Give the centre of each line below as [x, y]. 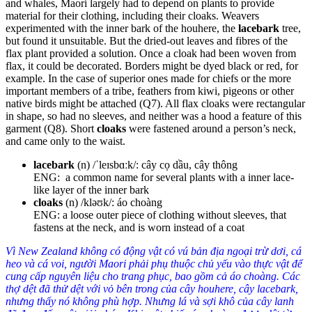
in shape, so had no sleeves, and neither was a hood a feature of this [154, 116]
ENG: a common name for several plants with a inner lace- [164, 177]
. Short [81, 128]
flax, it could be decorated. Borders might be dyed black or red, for [152, 65]
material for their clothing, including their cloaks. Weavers [132, 15]
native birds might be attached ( [74, 103]
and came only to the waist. [65, 141]
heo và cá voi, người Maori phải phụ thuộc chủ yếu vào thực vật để [154, 263]
